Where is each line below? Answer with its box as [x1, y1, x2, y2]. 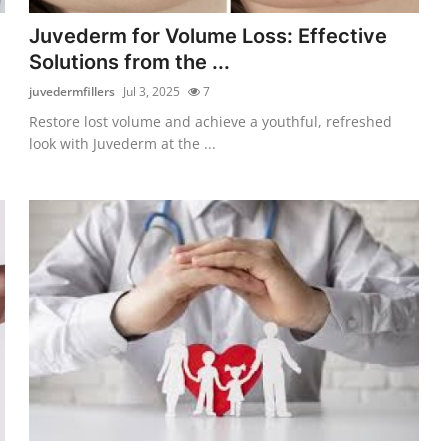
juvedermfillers [29, 82, 116, 100]
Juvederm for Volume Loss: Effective [29, 23, 388, 48]
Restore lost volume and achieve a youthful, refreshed [29, 111, 393, 131]
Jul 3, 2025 [123, 82, 181, 100]
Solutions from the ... [29, 49, 231, 74]
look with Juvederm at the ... [29, 133, 217, 153]
